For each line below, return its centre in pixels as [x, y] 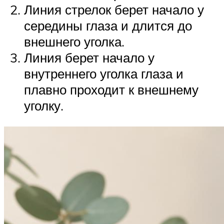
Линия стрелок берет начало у [114, 10]
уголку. [44, 106]
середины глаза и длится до [108, 26]
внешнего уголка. [74, 42]
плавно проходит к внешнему [111, 90]
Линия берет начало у [89, 58]
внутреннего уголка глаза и [104, 74]
